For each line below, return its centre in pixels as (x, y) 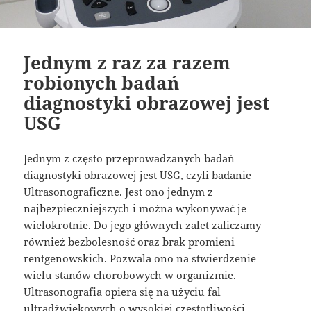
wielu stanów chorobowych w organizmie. (130, 275)
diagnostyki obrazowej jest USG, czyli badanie (138, 175)
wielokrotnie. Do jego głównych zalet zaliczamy (143, 225)
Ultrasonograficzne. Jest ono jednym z (119, 191)
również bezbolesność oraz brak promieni (129, 241)
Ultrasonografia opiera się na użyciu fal (123, 291)
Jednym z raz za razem (127, 62)
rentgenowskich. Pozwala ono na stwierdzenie (140, 258)
